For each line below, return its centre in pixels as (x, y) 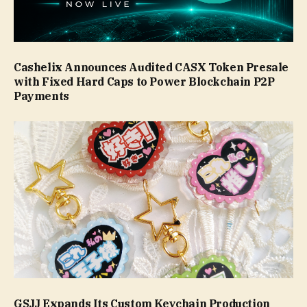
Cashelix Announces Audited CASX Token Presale (151, 67)
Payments (41, 96)
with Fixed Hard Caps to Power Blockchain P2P (144, 81)
